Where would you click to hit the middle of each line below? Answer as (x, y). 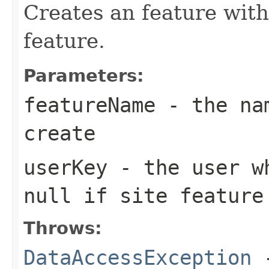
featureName (89, 105)
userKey (65, 167)
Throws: (63, 228)
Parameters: (84, 75)
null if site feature (144, 195)
